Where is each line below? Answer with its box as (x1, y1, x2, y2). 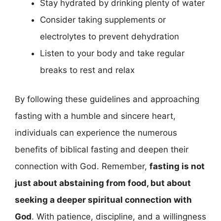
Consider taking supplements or (40, 14, 166, 25)
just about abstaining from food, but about (15, 178, 191, 188)
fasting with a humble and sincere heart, (15, 111, 176, 121)
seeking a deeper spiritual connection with (15, 195, 192, 205)
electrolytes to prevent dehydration (40, 31, 179, 41)
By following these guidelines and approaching (15, 94, 199, 104)
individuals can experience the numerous (15, 128, 177, 138)
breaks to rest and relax (40, 65, 135, 75)
